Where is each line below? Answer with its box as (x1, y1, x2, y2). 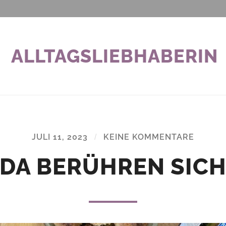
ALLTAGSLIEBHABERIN (11, 45, 218, 67)
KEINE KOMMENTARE (103, 132, 194, 142)
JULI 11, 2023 (32, 132, 88, 142)
